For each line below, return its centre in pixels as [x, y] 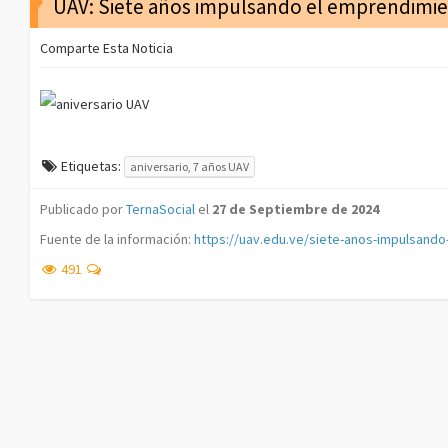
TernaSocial [160, 209]
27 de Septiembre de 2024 [295, 209]
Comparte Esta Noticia [106, 48]
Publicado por [83, 209]
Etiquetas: [91, 165]
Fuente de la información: [117, 239]
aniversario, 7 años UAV [189, 167]
